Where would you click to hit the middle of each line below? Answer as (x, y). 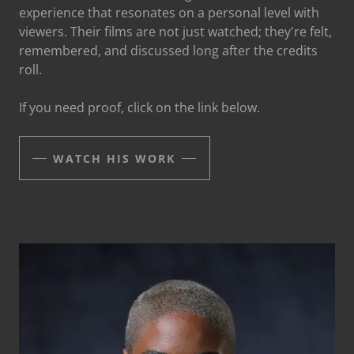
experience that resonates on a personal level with (169, 13)
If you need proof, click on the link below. (139, 107)
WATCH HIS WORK (115, 158)
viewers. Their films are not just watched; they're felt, (175, 32)
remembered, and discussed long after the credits (168, 51)
